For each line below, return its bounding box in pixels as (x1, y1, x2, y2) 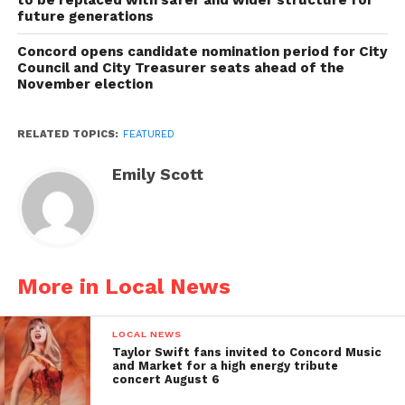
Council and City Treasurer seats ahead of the (16, 59, 344, 76)
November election (16, 75, 153, 92)
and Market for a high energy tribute (112, 358, 339, 372)
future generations (16, 7, 154, 24)
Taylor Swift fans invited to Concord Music (112, 344, 382, 359)
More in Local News (16, 273, 231, 299)
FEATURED (122, 127, 174, 140)
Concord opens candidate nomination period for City (16, 42, 388, 60)
